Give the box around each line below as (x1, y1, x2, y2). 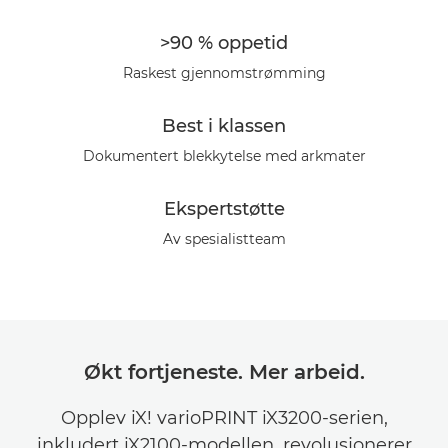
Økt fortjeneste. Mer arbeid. (83, 360, 365, 384)
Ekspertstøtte (163, 198, 285, 220)
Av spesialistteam (162, 230, 286, 248)
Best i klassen (162, 115, 286, 137)
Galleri (20, 23, 63, 40)
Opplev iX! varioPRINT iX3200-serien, (60, 407, 388, 429)
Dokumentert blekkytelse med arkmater (82, 147, 366, 165)
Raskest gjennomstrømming (122, 64, 326, 82)
